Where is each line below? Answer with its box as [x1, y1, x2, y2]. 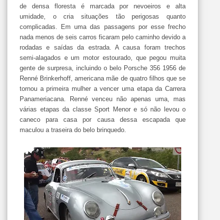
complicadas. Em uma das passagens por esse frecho [20, 23, 186, 30]
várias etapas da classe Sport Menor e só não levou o [20, 105, 186, 113]
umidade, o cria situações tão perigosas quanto [20, 12, 186, 20]
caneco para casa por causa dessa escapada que [20, 115, 186, 123]
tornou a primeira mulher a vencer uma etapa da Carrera [20, 84, 186, 92]
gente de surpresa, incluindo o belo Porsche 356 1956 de [20, 64, 186, 72]
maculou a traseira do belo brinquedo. [20, 126, 126, 134]
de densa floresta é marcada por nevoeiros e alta [20, 2, 186, 10]
